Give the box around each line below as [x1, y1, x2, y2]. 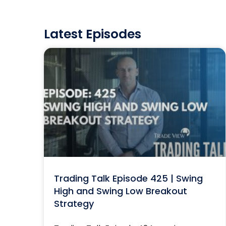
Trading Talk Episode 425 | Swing [53, 172, 203, 185]
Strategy [53, 197, 94, 210]
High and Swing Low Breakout [53, 185, 187, 197]
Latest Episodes [43, 25, 141, 43]
